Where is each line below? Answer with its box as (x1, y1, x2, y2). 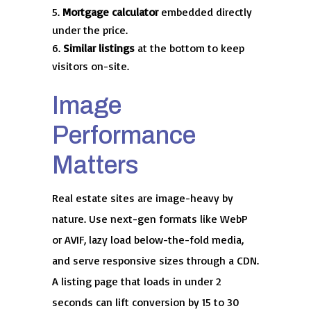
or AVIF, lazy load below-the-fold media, (51, 233, 244, 247)
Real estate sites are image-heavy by (51, 191, 233, 205)
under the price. (51, 23, 128, 37)
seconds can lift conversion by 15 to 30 (51, 295, 239, 310)
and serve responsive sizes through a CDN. (51, 253, 259, 268)
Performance (51, 121, 196, 150)
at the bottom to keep (134, 41, 244, 56)
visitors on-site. (51, 59, 129, 74)
